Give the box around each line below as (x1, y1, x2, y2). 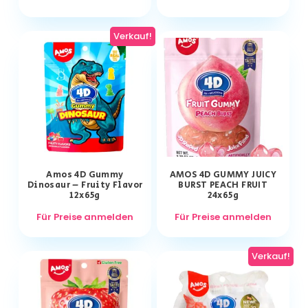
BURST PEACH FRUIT (178, 179, 268, 192)
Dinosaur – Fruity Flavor (27, 179, 143, 192)
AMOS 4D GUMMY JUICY (169, 168, 277, 182)
